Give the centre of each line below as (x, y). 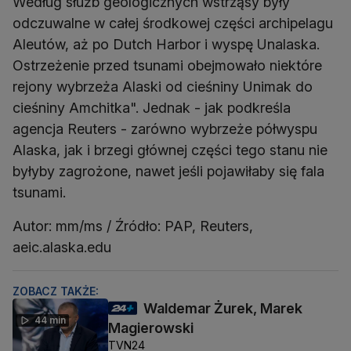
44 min (50, 320)
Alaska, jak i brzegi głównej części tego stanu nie (170, 150)
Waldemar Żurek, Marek (223, 309)
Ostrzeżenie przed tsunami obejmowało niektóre (167, 66)
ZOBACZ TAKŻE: (56, 291)
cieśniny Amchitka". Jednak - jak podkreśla (152, 108)
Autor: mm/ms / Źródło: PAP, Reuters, (133, 226)
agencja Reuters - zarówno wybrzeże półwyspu (165, 129)
